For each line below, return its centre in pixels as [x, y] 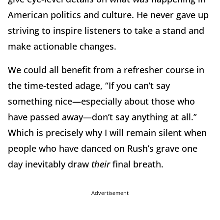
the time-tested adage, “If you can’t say [89, 85]
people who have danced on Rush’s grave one [103, 148]
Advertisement [110, 192]
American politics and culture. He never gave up [108, 14]
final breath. [139, 164]
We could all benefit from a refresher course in [106, 69]
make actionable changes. [62, 46]
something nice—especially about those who [101, 101]
